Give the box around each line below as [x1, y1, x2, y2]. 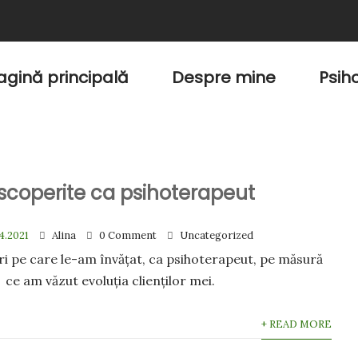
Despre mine [172, 66, 276, 89]
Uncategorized [180, 229, 254, 242]
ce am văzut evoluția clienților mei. [6, 272, 216, 288]
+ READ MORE [261, 317, 332, 331]
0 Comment [99, 229, 157, 242]
